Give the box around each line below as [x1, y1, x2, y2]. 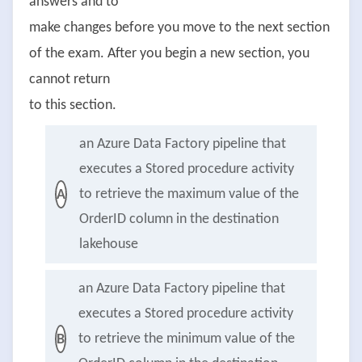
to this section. [29, 98, 116, 114]
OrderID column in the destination [79, 212, 279, 228]
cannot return [29, 72, 110, 88]
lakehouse [79, 237, 138, 253]
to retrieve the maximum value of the [79, 187, 299, 203]
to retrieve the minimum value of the [78, 331, 295, 347]
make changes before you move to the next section [29, 20, 330, 36]
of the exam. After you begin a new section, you [29, 46, 309, 62]
